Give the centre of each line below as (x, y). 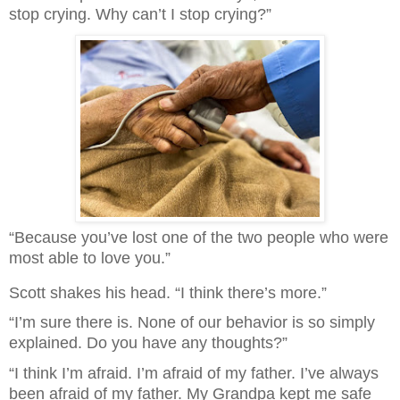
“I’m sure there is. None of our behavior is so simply (192, 323)
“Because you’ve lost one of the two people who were (199, 237)
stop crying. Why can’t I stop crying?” (140, 15)
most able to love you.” (90, 258)
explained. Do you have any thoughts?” (148, 343)
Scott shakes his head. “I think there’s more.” (168, 292)
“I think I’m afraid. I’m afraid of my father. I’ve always (194, 373)
